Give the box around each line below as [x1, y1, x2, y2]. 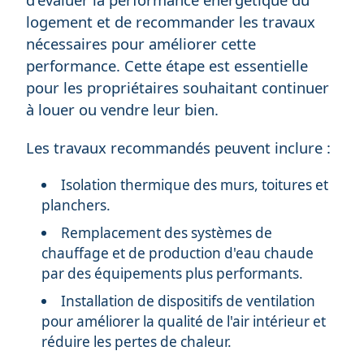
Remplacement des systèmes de [61, 223, 273, 242]
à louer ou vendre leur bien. [26, 98, 219, 119]
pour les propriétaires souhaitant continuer [26, 76, 329, 97]
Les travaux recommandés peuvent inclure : [26, 137, 331, 158]
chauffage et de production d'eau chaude [41, 243, 314, 262]
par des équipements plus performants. [41, 263, 304, 283]
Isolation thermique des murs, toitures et [61, 175, 329, 195]
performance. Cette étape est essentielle [26, 54, 308, 76]
